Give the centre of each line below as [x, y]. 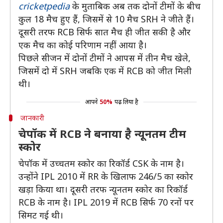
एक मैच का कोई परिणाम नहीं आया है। [83, 45]
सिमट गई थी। [41, 215]
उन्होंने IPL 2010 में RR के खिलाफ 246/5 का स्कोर [106, 176]
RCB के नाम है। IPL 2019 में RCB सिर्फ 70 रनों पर [106, 202]
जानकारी [32, 118]
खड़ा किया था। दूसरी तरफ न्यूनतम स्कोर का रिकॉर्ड [103, 189]
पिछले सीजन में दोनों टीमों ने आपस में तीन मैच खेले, [105, 58]
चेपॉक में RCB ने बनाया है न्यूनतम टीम [102, 133]
